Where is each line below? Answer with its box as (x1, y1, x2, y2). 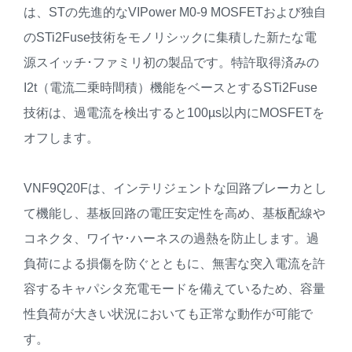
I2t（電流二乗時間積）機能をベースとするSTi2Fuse (24, 81, 317, 95)
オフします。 (24, 131, 99, 145)
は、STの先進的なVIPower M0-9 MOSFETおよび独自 (24, 5, 326, 20)
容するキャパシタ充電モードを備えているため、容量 (24, 282, 325, 296)
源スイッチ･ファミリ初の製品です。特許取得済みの (24, 56, 319, 70)
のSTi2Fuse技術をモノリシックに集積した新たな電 (24, 31, 317, 45)
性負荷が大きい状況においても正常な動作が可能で (24, 307, 313, 321)
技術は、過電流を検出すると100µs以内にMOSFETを (24, 106, 324, 120)
